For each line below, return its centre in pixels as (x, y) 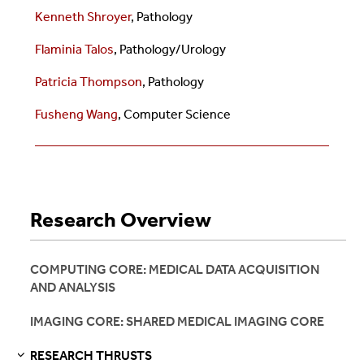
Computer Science (177, 114)
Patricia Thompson (88, 81)
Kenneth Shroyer (82, 16)
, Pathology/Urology (169, 49)
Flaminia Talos (74, 49)
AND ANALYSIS (73, 287)
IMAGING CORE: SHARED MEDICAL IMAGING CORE (178, 322)
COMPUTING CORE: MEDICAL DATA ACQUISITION (175, 269)
